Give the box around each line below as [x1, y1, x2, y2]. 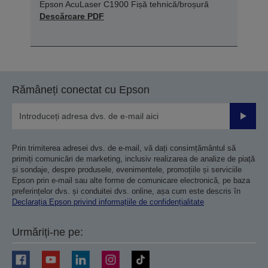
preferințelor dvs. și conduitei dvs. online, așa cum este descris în [12, 186, 240, 196]
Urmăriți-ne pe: [12, 226, 83, 238]
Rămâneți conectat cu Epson [12, 83, 150, 96]
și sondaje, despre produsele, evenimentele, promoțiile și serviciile [12, 165, 242, 174]
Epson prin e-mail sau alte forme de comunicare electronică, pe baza [12, 175, 250, 185]
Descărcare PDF [39, 11, 104, 21]
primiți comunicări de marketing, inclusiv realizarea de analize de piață [12, 154, 255, 163]
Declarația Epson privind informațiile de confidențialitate [12, 197, 204, 206]
